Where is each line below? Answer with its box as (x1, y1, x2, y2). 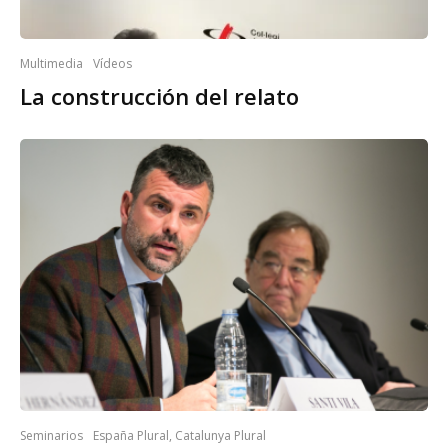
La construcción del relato (20, 80, 299, 111)
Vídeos (93, 54, 132, 72)
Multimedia (20, 54, 83, 72)
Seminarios (20, 427, 83, 445)
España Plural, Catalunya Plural (93, 427, 266, 445)
